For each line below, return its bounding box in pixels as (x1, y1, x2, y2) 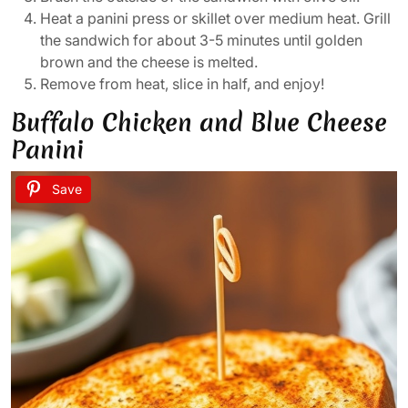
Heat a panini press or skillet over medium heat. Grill (40, 8, 391, 27)
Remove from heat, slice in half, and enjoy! (40, 74, 324, 93)
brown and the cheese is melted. (40, 52, 258, 71)
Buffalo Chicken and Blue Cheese (11, 105, 387, 139)
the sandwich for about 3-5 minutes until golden (40, 30, 362, 49)
